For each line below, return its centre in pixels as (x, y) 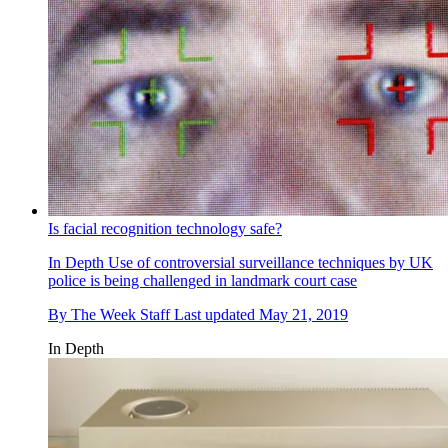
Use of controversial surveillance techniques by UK (268, 262)
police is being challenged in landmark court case (202, 280)
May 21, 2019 (303, 314)
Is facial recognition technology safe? (165, 228)
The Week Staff (120, 314)
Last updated (216, 314)
